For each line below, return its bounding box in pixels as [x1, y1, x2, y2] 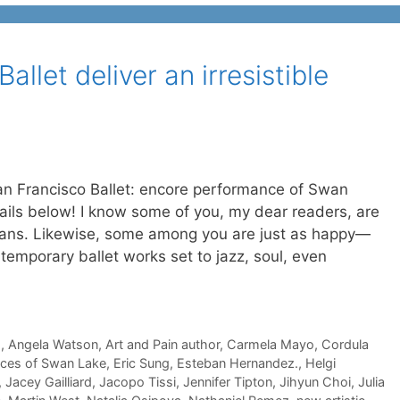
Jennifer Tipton [183, 374, 272, 390]
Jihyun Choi [279, 374, 351, 390]
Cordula [321, 337, 369, 353]
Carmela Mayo [226, 337, 314, 353]
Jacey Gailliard [5, 374, 92, 390]
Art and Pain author [104, 337, 220, 353]
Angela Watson [7, 337, 98, 353]
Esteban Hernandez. [177, 355, 298, 371]
